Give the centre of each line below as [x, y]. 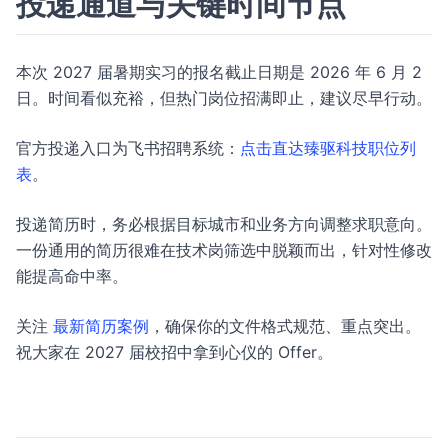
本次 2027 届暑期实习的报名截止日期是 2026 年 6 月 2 [219, 72]
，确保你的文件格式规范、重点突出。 [285, 326]
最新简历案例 [101, 326]
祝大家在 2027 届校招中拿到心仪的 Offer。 [174, 352]
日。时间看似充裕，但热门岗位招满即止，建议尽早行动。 [224, 98]
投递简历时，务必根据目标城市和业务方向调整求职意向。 [224, 224]
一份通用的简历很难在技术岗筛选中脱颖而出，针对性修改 [224, 250]
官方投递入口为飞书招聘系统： [128, 148]
